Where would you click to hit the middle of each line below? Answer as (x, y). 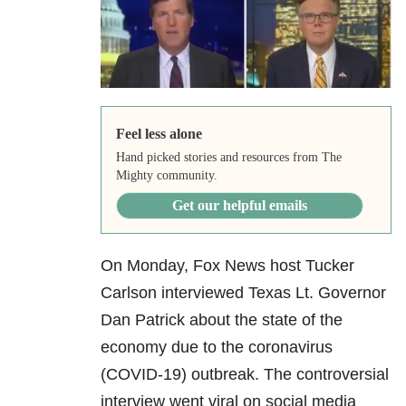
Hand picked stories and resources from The (228, 158)
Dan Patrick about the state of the (222, 320)
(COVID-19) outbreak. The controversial (245, 375)
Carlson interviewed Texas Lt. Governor (243, 293)
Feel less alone (159, 134)
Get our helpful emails (239, 206)
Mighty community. (166, 176)
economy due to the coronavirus (217, 348)
